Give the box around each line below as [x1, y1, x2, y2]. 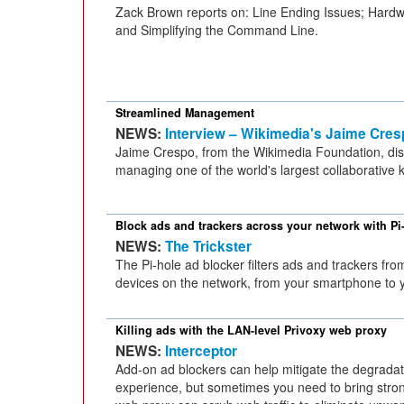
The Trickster [165, 236, 252, 256]
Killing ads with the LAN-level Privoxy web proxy [115, 322, 387, 338]
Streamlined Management [115, 105, 254, 121]
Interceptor [165, 341, 237, 361]
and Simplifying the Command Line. [115, 21, 318, 39]
